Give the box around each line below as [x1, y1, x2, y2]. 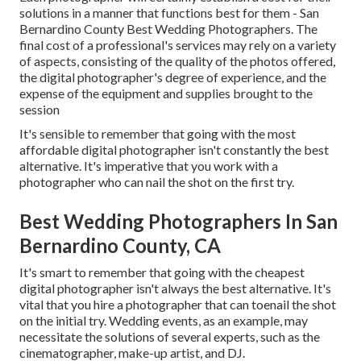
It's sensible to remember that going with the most [19, 126, 296, 142]
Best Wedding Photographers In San [19, 210, 338, 234]
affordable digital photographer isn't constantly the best [19, 142, 329, 158]
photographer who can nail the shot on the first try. [19, 174, 294, 190]
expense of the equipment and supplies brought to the [19, 85, 313, 102]
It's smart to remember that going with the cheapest [19, 264, 305, 280]
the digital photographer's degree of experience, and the [19, 69, 326, 85]
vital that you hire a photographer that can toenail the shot [19, 297, 336, 313]
